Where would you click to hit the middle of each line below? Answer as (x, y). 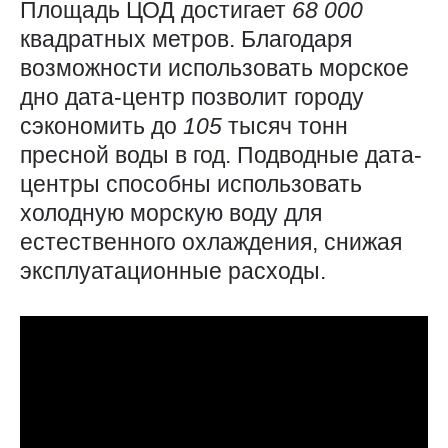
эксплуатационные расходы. (173, 271)
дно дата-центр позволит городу (192, 97)
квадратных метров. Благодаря (186, 39)
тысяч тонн (288, 126)
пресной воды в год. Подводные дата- (221, 155)
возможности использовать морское (214, 68)
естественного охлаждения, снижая (211, 242)
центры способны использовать (191, 184)
